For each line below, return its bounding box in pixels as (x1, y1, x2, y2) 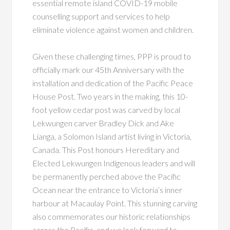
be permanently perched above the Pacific (32, 171, 181, 181)
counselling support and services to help (32, 11, 170, 21)
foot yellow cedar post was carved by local (32, 104, 181, 114)
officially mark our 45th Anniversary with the (32, 64, 185, 74)
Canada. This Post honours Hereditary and (32, 144, 180, 155)
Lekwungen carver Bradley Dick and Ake (32, 118, 175, 128)
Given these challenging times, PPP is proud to (32, 51, 191, 61)
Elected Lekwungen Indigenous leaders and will (32, 158, 196, 168)
